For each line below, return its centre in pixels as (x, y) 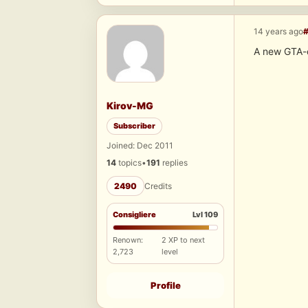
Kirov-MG (130, 106)
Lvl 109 (205, 215)
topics (129, 163)
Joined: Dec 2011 (140, 146)
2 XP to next (183, 240)
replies (174, 163)
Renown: (128, 240)
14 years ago (278, 32)
